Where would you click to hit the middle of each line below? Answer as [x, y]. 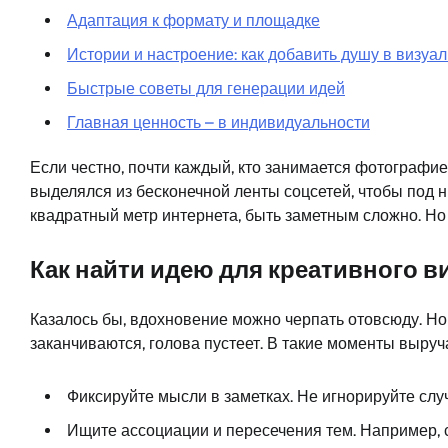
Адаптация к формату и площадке [193, 20]
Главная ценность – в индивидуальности [218, 122]
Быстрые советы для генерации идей [206, 88]
